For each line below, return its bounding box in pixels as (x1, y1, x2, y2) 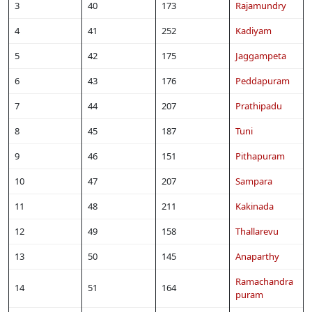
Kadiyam (235, 24, 272, 37)
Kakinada (235, 199, 274, 212)
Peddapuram (235, 74, 290, 87)
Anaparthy (235, 249, 279, 263)
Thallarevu (235, 224, 279, 237)
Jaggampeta (235, 49, 286, 62)
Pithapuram (235, 149, 285, 162)
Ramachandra (235, 274, 293, 288)
